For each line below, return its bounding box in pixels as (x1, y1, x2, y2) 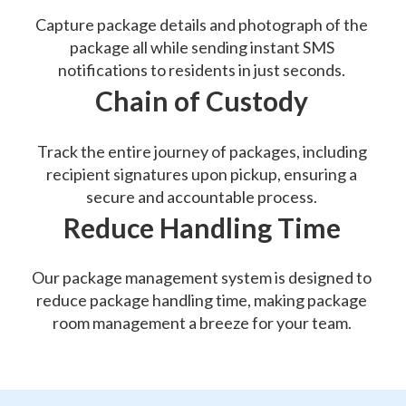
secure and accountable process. (86, 186, 317, 207)
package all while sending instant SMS (69, 37, 334, 58)
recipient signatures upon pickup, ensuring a (46, 163, 357, 184)
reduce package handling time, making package (36, 290, 367, 311)
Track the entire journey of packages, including (36, 140, 367, 161)
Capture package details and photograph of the (35, 14, 368, 35)
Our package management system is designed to (32, 267, 372, 288)
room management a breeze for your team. (52, 313, 352, 333)
